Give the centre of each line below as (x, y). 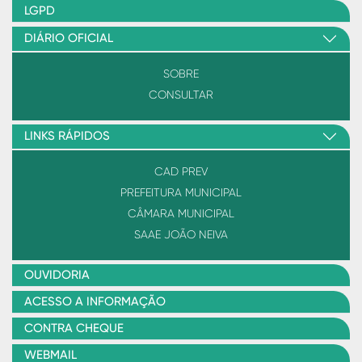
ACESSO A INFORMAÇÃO (95, 301)
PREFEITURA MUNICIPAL (181, 192)
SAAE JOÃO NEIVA (181, 234)
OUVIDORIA (57, 275)
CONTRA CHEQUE (74, 328)
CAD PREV (181, 171)
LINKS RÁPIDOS (67, 136)
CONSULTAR (181, 94)
